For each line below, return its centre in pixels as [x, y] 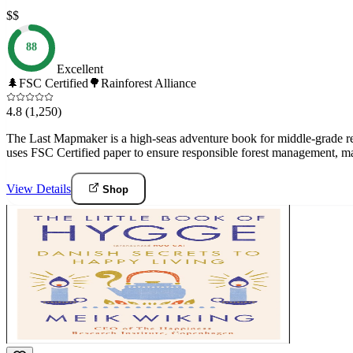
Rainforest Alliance [149, 83]
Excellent [80, 69]
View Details [39, 188]
